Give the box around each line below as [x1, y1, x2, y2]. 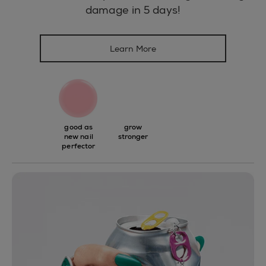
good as [64, 122, 93, 132]
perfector [62, 141, 96, 151]
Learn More [109, 43, 157, 54]
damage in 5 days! [85, 3, 180, 18]
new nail [64, 132, 93, 142]
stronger [118, 132, 148, 142]
